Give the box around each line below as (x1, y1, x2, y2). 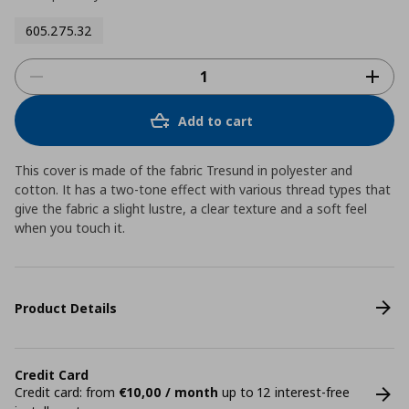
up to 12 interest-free (218, 383, 350, 401)
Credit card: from (15, 383, 119, 401)
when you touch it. (15, 219, 125, 236)
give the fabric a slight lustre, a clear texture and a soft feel (15, 200, 367, 217)
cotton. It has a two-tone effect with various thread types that (15, 181, 391, 198)
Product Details (15, 299, 117, 317)
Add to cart (178, 111, 253, 130)
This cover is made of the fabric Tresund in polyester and (15, 162, 352, 179)
